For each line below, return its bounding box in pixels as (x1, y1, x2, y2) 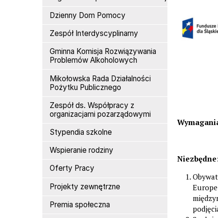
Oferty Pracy (50, 163, 95, 173)
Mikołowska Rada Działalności (50, 73, 151, 83)
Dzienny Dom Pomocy (50, 10, 126, 20)
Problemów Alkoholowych (50, 55, 138, 65)
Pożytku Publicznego (50, 82, 122, 92)
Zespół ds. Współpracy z (50, 100, 135, 110)
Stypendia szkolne (50, 127, 112, 137)
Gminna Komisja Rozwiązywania (50, 47, 157, 56)
